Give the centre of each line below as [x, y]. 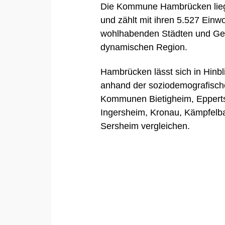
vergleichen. [164, 126]
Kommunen [125, 99]
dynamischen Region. [144, 47]
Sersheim [120, 126]
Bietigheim [171, 99]
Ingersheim [123, 113]
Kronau [165, 113]
